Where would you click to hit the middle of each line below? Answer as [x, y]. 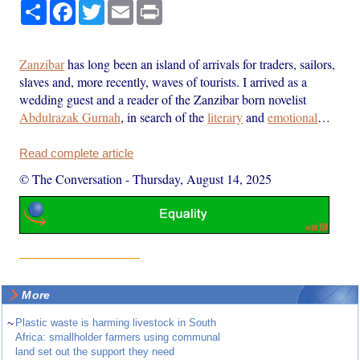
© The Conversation [71, 178]
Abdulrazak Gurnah [70, 117]
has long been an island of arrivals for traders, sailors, [200, 63]
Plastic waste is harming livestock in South [116, 323]
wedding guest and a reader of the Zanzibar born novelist [163, 99]
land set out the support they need [95, 352]
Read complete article [77, 153]
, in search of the [164, 117]
